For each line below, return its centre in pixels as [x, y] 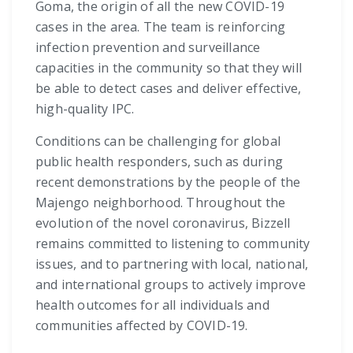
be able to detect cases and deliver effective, [169, 89]
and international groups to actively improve [171, 285]
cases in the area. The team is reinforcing [161, 27]
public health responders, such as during [160, 162]
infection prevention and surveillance [148, 48]
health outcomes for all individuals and [152, 305]
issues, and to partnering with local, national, [172, 264]
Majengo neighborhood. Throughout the [161, 203]
